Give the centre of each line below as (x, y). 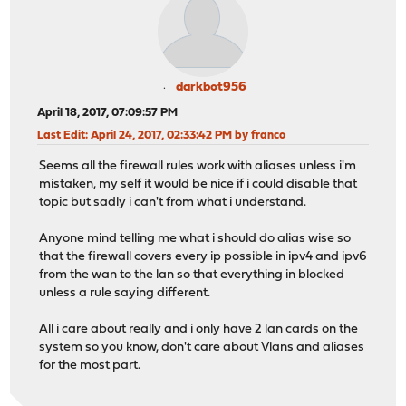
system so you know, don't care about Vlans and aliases (202, 348)
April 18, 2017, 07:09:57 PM (108, 112)
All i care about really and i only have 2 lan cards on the (199, 330)
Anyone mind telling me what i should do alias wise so (195, 239)
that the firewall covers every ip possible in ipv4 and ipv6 (203, 257)
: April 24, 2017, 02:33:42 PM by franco (186, 135)
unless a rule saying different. (125, 294)
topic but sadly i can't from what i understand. (173, 203)
